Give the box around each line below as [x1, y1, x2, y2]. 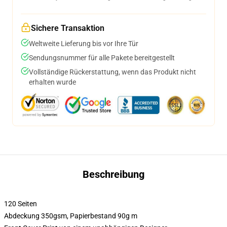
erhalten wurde [29, 78, 76, 86]
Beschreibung [83, 168, 144, 180]
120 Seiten [4, 200, 37, 208]
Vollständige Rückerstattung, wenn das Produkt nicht [29, 68, 196, 76]
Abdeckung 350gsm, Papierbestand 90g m [4, 212, 137, 220]
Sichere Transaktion [31, 23, 104, 33]
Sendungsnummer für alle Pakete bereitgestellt [29, 54, 175, 62]
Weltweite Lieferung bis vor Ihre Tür [29, 40, 138, 48]
